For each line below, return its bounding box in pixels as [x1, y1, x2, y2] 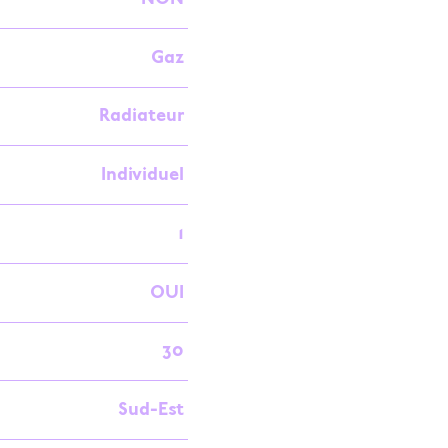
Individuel [100, 163, 184, 186]
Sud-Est [117, 398, 184, 421]
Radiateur [98, 104, 184, 127]
